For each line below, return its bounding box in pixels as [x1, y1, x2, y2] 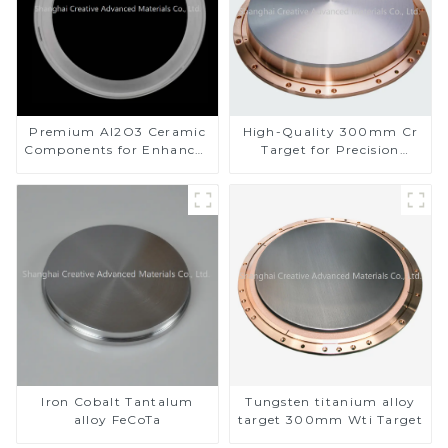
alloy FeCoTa [73, 412, 162, 428]
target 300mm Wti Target [285, 412, 424, 428]
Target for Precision [261, 142, 400, 158]
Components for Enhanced [24, 142, 211, 158]
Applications [286, 160, 375, 176]
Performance [72, 160, 163, 176]
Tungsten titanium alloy [245, 394, 416, 410]
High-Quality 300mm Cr [242, 124, 419, 140]
